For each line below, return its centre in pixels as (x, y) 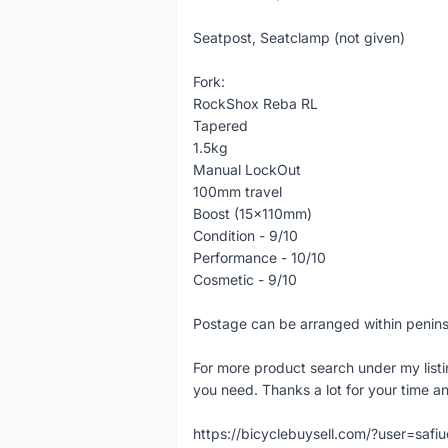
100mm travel (237, 191)
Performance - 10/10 (259, 257)
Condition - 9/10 (245, 235)
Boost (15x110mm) (252, 213)
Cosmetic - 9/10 (245, 279)
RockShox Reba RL (255, 103)
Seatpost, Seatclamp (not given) (299, 37)
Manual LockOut (247, 169)
